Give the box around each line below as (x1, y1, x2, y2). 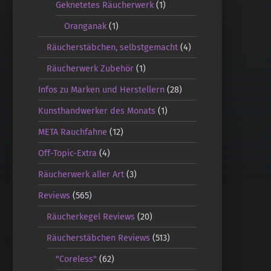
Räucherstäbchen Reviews (47, 232, 151, 243)
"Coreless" (55, 253, 97, 264)
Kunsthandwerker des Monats (38, 105, 155, 116)
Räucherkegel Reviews (47, 211, 135, 222)
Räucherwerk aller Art (38, 168, 124, 180)
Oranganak (64, 20, 107, 31)
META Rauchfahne (38, 126, 107, 137)
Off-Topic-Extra (38, 147, 97, 158)
